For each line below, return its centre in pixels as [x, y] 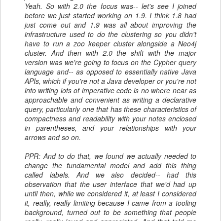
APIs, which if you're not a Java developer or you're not [110, 81]
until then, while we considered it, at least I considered [110, 193]
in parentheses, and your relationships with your [110, 128]
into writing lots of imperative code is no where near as [110, 90]
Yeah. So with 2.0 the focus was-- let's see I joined [110, 6]
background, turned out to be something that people [110, 212]
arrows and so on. [53, 137]
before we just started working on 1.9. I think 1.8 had [110, 15]
